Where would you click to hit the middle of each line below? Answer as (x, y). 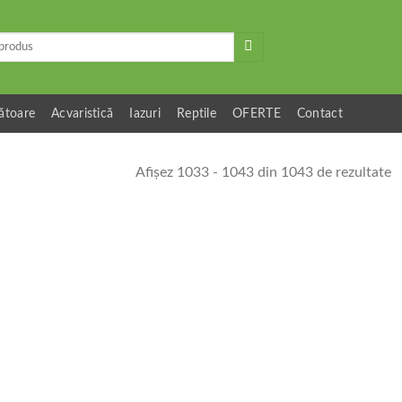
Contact (319, 113)
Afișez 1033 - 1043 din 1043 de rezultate (263, 172)
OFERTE (257, 113)
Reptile (197, 113)
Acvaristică (83, 113)
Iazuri (145, 113)
